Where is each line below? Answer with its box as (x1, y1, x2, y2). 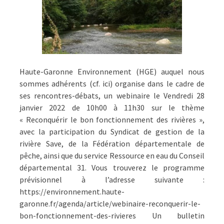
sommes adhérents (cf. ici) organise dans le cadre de (19, 78, 204, 88)
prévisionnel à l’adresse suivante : (19, 174, 204, 184)
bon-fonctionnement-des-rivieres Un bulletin (19, 210, 204, 220)
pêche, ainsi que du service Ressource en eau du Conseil (19, 150, 204, 160)
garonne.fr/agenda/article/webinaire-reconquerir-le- (19, 198, 200, 208)
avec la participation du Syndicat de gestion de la (19, 126, 204, 136)
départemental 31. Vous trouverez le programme (19, 162, 204, 172)
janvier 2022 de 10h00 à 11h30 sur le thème (19, 102, 204, 112)
